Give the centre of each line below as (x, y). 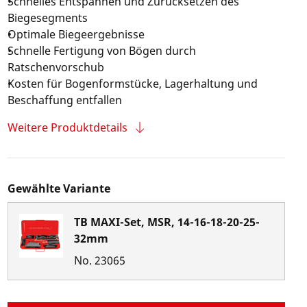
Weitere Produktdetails (67, 127)
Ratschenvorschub (56, 67)
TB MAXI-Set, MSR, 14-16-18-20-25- (167, 222)
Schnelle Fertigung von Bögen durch (101, 51)
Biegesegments (47, 18)
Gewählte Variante (59, 188)
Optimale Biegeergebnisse (76, 34)
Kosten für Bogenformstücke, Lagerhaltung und (132, 84)
